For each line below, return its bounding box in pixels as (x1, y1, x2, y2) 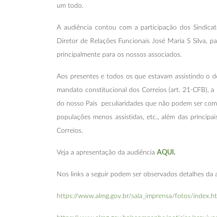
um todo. (57, 2, 83, 9)
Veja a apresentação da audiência (57, 149, 157, 156)
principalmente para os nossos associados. (57, 51, 182, 58)
